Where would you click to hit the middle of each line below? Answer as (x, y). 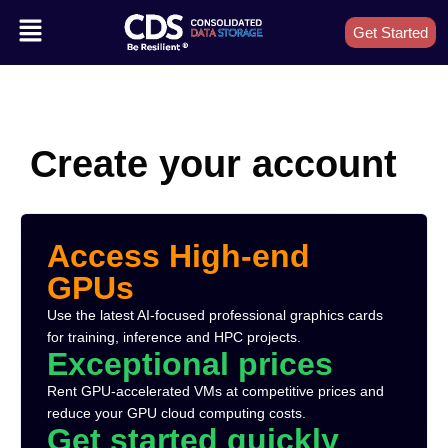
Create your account (213, 163)
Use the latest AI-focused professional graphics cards (214, 314)
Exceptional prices (189, 363)
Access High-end (178, 255)
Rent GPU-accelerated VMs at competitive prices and (215, 390)
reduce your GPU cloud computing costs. (176, 412)
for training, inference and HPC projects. (173, 336)
